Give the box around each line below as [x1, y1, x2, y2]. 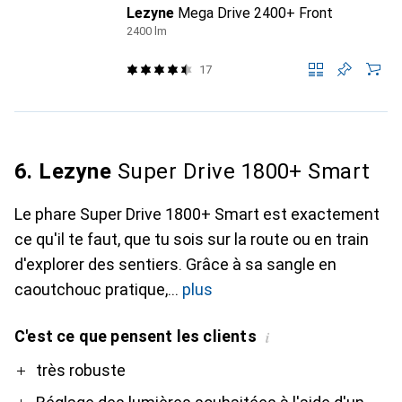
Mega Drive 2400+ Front [177, 4, 333, 22]
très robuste [36, 361, 126, 380]
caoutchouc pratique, [14, 280, 168, 299]
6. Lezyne [14, 159, 112, 184]
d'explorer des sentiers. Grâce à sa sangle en [14, 255, 336, 274]
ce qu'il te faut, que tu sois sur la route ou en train [14, 230, 369, 249]
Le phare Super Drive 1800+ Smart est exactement [14, 205, 380, 223]
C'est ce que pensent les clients [14, 327, 257, 345]
